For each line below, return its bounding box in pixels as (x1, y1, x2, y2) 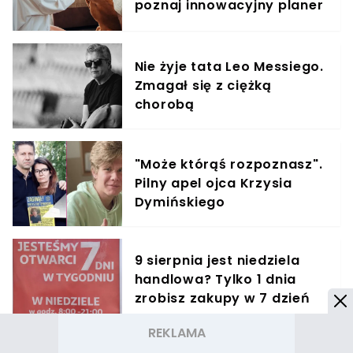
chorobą (134, 95, 195, 113)
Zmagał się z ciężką (134, 76, 272, 95)
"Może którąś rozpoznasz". (134, 154, 323, 173)
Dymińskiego (134, 192, 225, 211)
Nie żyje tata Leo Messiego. (134, 57, 324, 76)
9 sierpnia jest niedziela (134, 251, 300, 269)
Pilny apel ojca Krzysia (134, 173, 292, 192)
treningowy (134, 14, 215, 33)
